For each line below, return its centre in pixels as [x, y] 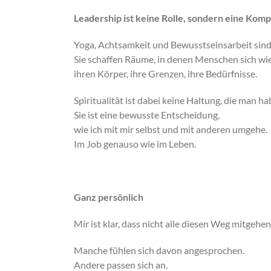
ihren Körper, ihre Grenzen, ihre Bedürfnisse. [165, 73]
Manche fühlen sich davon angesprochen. [159, 250]
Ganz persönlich [109, 197]
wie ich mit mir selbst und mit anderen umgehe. [171, 129]
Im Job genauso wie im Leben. [135, 144]
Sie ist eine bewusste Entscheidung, [147, 115]
